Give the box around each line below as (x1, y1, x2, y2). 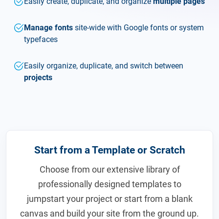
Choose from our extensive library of (39, 164, 180, 175)
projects (24, 73, 52, 82)
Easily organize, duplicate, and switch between (24, 61, 183, 70)
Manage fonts (24, 23, 73, 32)
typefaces (24, 35, 58, 44)
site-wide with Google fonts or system (73, 23, 204, 32)
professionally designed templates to (38, 178, 181, 189)
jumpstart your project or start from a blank (26, 193, 193, 204)
